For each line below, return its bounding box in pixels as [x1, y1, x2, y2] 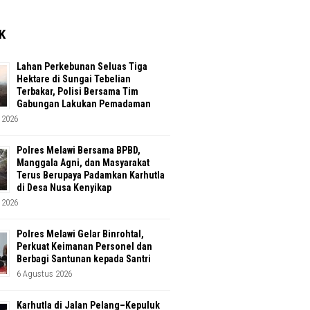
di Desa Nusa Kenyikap [17, 182, 111, 194]
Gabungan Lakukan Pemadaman [17, 98, 151, 110]
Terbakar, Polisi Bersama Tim [17, 86, 138, 98]
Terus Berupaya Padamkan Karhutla [17, 170, 165, 181]
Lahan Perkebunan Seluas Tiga [17, 61, 147, 73]
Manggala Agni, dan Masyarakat [17, 157, 149, 169]
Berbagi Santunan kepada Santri [17, 253, 151, 265]
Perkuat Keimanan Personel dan [17, 241, 152, 253]
